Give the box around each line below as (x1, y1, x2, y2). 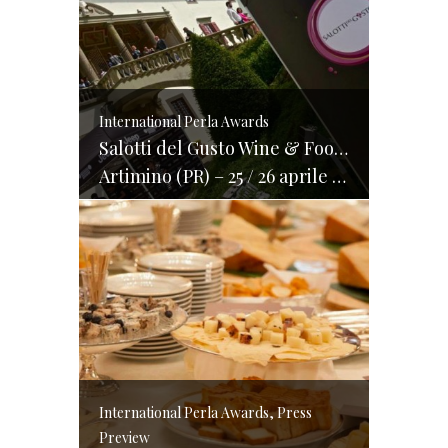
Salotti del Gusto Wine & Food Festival (334, 136, 348, 160)
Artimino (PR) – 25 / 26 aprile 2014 (99, 164, 332, 188)
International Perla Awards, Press (99, 403, 312, 422)
